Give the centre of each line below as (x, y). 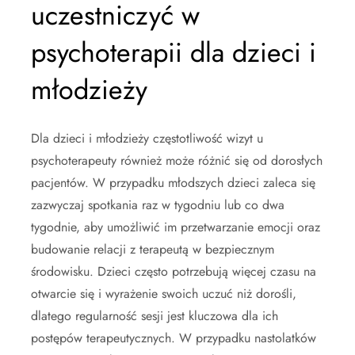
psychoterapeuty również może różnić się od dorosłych (177, 160)
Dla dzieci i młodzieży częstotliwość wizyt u (147, 138)
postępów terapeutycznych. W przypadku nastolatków (174, 338)
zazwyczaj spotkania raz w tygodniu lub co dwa (158, 204)
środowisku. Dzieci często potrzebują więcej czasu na (174, 271)
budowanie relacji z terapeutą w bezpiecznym (153, 249)
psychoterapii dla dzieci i (174, 52)
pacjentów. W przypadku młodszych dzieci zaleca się (173, 182)
